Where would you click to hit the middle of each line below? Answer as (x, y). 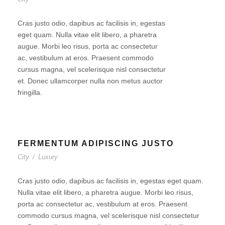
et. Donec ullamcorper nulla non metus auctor (90, 81)
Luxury (48, 157)
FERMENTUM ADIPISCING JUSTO (96, 143)
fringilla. (30, 92)
